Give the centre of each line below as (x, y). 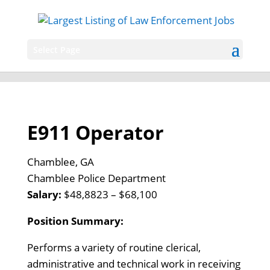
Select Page (56, 49)
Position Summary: (75, 221)
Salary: (44, 194)
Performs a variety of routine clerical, (114, 247)
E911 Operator (95, 132)
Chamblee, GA (60, 162)
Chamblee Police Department (96, 178)
